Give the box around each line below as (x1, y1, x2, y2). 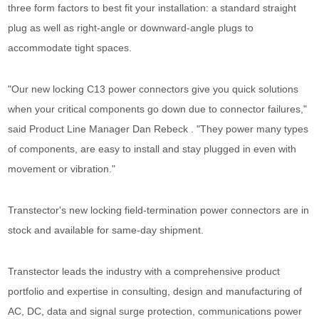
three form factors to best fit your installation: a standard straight (8, 2, 297, 14)
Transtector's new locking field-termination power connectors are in (8, 204, 310, 216)
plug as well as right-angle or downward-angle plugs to (8, 22, 254, 33)
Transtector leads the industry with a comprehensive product (8, 266, 281, 277)
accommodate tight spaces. (8, 42, 132, 53)
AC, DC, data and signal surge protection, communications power (8, 305, 303, 317)
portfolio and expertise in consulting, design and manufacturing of (8, 286, 303, 297)
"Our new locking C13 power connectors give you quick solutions (8, 83, 299, 95)
